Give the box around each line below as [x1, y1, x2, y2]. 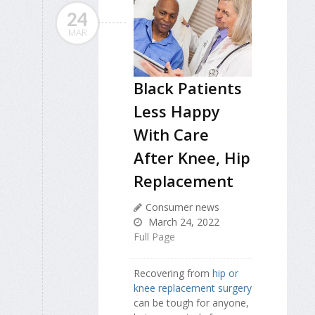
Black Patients [134, 77, 242, 98]
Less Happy [134, 100, 220, 122]
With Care [134, 123, 209, 145]
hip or [212, 266, 238, 280]
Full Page [134, 229, 175, 243]
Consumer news [146, 200, 219, 214]
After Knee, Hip [134, 146, 250, 168]
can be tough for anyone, [134, 295, 249, 309]
